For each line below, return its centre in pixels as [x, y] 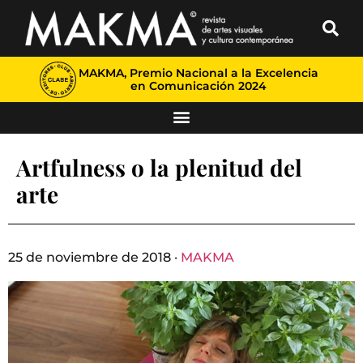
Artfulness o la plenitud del [159, 167]
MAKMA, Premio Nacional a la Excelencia [198, 73]
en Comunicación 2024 [198, 86]
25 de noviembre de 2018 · [94, 257]
